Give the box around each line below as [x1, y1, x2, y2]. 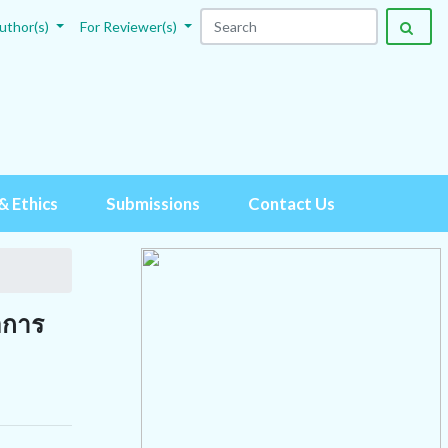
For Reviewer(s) [80, 18, 181, 35]
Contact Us [247, 193, 335, 214]
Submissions [105, 193, 200, 214]
